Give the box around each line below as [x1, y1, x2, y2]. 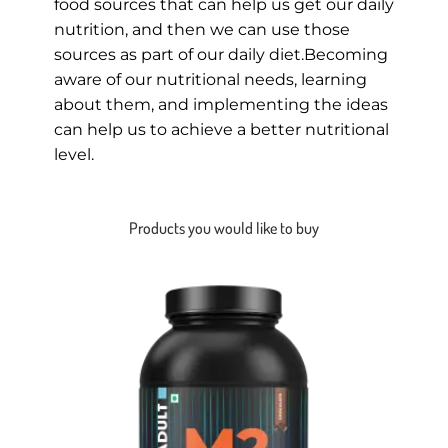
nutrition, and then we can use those [53, 20, 350, 40]
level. [53, 145, 94, 165]
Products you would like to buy [129, 218, 319, 239]
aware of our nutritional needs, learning [53, 70, 367, 90]
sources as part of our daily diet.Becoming [53, 45, 388, 65]
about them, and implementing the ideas [53, 95, 388, 115]
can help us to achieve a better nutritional [53, 120, 389, 140]
